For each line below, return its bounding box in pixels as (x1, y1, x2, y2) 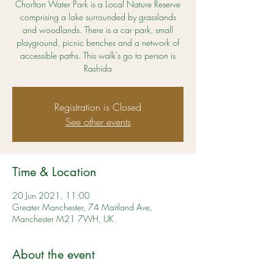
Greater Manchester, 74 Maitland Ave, (12, 201, 152, 213)
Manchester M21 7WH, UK (12, 213, 114, 224)
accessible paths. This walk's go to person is (20, 50, 176, 61)
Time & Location (12, 164, 97, 180)
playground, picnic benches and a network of (17, 37, 179, 48)
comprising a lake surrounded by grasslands (20, 11, 176, 23)
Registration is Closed (54, 100, 141, 114)
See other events (65, 115, 131, 128)
